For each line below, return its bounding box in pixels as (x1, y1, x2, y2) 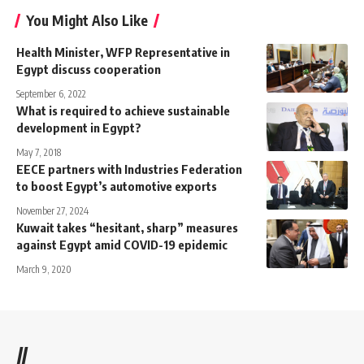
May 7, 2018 (16, 145, 61, 158)
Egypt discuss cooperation (16, 61, 163, 76)
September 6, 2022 (16, 87, 86, 100)
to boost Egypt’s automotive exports (16, 178, 217, 193)
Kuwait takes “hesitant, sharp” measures (16, 219, 238, 235)
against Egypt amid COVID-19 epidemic (16, 236, 227, 252)
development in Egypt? (16, 119, 141, 135)
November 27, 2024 (16, 204, 89, 217)
